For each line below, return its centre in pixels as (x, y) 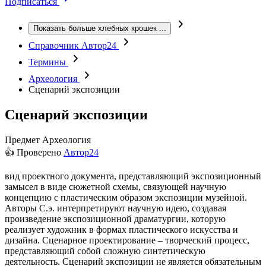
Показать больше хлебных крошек (95, 28)
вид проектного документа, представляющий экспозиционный (133, 176)
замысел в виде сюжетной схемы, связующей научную (115, 186)
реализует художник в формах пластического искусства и (121, 229)
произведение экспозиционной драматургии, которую (115, 218)
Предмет (22, 140)
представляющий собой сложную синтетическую (105, 251)
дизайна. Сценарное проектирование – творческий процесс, (127, 240)
